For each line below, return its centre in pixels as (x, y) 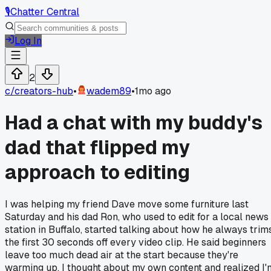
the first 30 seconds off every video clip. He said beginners (135, 242)
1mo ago (153, 91)
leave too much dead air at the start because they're (122, 255)
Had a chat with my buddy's (134, 123)
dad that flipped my (97, 148)
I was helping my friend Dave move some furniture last (127, 204)
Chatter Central (45, 12)
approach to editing (97, 172)
